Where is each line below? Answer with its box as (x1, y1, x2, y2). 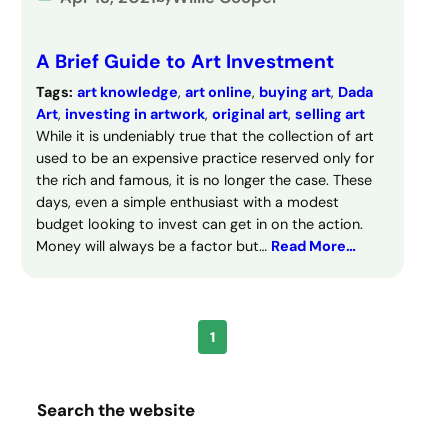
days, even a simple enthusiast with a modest (36, 192, 340, 211)
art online (185, 82, 253, 101)
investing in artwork (65, 104, 206, 123)
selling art (295, 104, 366, 123)
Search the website (37, 399, 196, 422)
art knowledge (77, 82, 179, 101)
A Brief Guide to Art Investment (36, 48, 335, 74)
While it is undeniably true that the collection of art (36, 126, 375, 145)
